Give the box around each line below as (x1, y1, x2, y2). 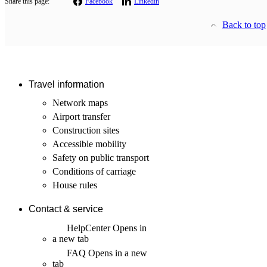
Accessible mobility (52, 138, 126, 149)
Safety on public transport (52, 152, 149, 163)
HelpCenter (64, 222, 113, 233)
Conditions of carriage (52, 166, 136, 176)
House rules (52, 179, 97, 190)
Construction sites (52, 125, 119, 135)
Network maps (52, 97, 108, 108)
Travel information (29, 79, 104, 90)
